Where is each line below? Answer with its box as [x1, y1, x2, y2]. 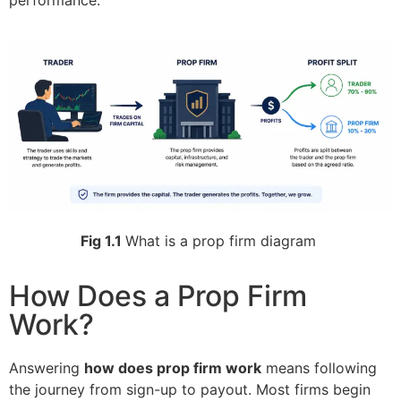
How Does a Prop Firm [9, 278, 307, 314]
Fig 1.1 [81, 231, 125, 250]
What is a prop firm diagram [125, 231, 320, 250]
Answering [9, 359, 84, 378]
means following [261, 359, 377, 378]
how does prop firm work [84, 359, 261, 378]
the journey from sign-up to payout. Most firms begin [9, 380, 371, 399]
